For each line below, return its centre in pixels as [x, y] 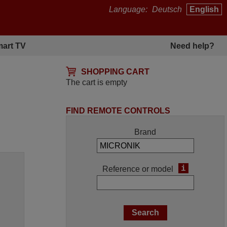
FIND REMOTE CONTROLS [118, 111]
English [204, 9]
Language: [129, 9]
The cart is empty [97, 82]
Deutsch [167, 9]
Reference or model [138, 169]
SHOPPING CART [116, 72]
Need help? [193, 46]
